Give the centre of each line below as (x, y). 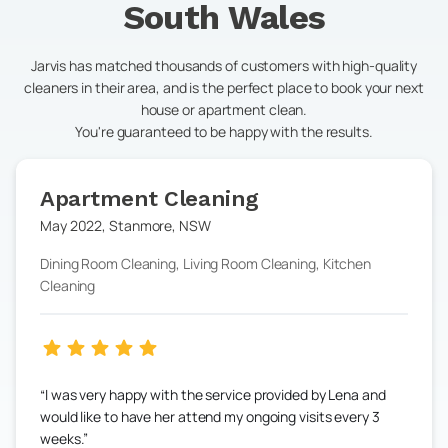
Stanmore (141, 225)
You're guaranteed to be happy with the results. (224, 131)
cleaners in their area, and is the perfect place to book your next (224, 87)
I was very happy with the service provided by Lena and (215, 394)
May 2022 (71, 225)
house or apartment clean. (224, 109)
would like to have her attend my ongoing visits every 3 (210, 416)
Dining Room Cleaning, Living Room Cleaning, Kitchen (206, 263)
